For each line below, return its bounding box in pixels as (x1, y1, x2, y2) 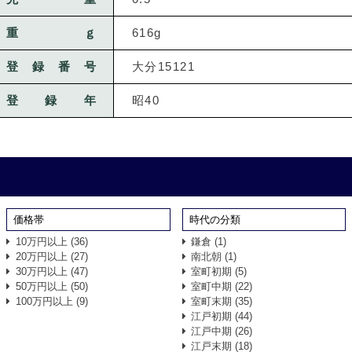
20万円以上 (15, 251, 71, 262)
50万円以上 (15, 280, 71, 292)
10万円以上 (15, 236, 71, 247)
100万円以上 (15, 295, 76, 307)
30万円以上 (15, 266, 71, 277)
